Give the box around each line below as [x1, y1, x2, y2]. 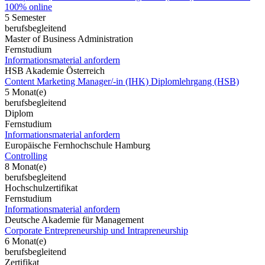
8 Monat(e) [5, 161, 46, 172]
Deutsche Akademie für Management [5, 214, 144, 225]
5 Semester [5, 12, 46, 22]
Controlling [5, 150, 47, 161]
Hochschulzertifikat [5, 182, 77, 193]
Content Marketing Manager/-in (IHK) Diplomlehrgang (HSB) [5, 76, 239, 86]
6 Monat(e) [5, 235, 46, 246]
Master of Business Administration [5, 33, 133, 44]
